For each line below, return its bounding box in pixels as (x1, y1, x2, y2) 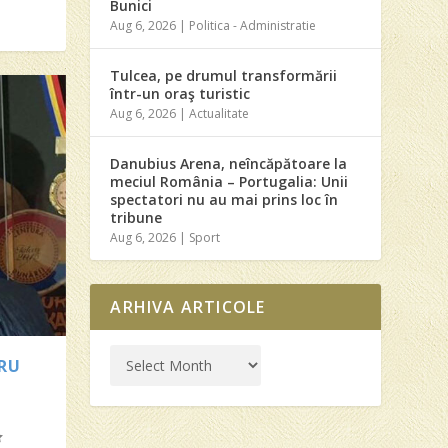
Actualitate (189, 104, 250, 122)
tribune (110, 207, 163, 227)
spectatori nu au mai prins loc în (110, 189, 339, 209)
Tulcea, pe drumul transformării (110, 65, 338, 85)
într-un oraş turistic (110, 83, 251, 103)
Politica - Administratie (189, 16, 317, 34)
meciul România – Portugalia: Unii (110, 171, 349, 191)
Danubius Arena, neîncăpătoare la (110, 153, 348, 173)
